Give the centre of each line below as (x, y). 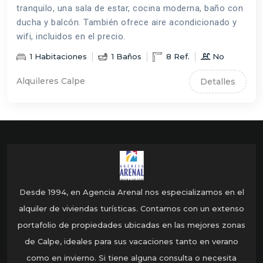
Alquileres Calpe (51, 81)
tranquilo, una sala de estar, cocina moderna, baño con (130, 8)
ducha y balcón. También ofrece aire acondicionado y (127, 22)
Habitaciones (60, 56)
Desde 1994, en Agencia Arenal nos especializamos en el (131, 192)
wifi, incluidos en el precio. (71, 36)
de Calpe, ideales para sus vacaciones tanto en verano (131, 241)
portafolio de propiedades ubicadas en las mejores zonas (131, 225)
